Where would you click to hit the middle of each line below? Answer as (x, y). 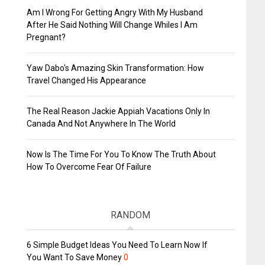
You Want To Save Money (74, 258)
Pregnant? (46, 38)
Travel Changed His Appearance (86, 81)
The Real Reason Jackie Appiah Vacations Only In (118, 112)
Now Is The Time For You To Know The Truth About (121, 155)
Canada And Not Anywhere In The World (101, 124)
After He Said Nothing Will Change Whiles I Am (112, 25)
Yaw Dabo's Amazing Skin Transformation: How (115, 68)
